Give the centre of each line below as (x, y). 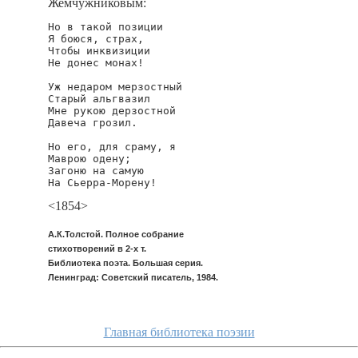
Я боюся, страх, (96, 39)
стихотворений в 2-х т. (97, 249)
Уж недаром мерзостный (115, 87)
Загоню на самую (96, 171)
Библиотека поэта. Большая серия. (125, 263)
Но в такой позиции (105, 27)
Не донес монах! (96, 63)
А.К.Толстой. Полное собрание (116, 234)
